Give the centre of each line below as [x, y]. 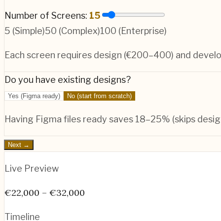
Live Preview [32, 169]
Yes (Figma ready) [34, 96]
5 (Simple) [25, 31]
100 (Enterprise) [133, 31]
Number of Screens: [47, 16]
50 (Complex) [73, 31]
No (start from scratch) [99, 96]
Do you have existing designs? [68, 80]
